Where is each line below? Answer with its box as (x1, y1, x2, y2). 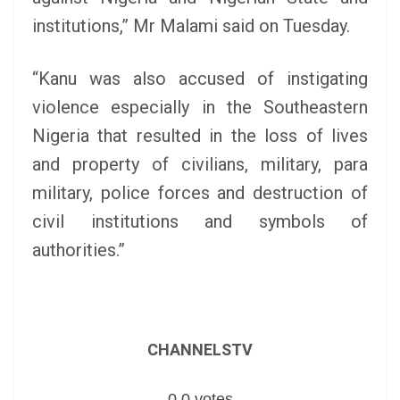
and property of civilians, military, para (32, 154, 368, 175)
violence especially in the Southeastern (32, 96, 368, 118)
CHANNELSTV (147, 340, 253, 359)
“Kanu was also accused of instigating (32, 68, 368, 89)
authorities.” (32, 239, 125, 261)
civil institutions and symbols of (32, 211, 368, 232)
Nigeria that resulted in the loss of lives (32, 125, 368, 146)
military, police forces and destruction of (32, 182, 368, 204)
